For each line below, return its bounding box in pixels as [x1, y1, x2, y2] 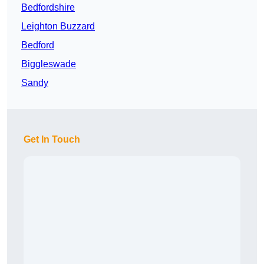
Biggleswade [21, 59, 76, 70]
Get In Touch [24, 134, 80, 145]
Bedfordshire [21, 2, 75, 13]
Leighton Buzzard [21, 21, 95, 32]
